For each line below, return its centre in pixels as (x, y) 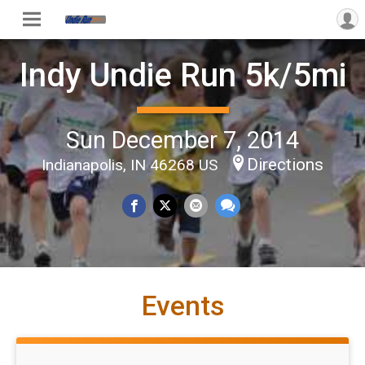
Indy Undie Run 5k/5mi (182, 75)
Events (182, 306)
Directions (285, 164)
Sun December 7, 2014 (182, 140)
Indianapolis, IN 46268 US (132, 165)
